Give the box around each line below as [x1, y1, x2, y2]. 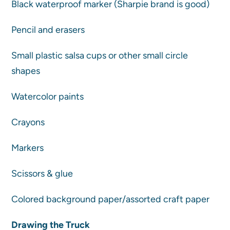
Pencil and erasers [11, 24, 85, 35]
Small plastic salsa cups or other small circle [11, 49, 188, 61]
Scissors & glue [11, 167, 73, 179]
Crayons [11, 116, 45, 128]
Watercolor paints [11, 90, 84, 102]
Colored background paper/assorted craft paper [11, 193, 210, 205]
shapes [11, 65, 41, 76]
